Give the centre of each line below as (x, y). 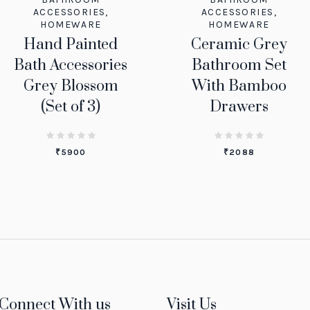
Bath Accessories (71, 65)
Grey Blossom (71, 86)
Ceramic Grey (239, 44)
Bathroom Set (239, 65)
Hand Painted (71, 44)
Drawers (239, 107)
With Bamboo (239, 86)
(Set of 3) (71, 107)
